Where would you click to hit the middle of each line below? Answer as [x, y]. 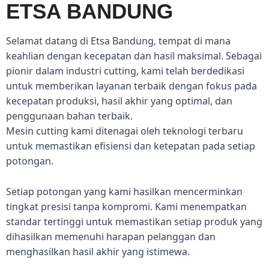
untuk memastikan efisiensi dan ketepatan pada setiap [131, 146]
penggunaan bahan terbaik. [69, 116]
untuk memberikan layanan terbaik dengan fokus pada [131, 86]
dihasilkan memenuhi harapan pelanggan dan [111, 236]
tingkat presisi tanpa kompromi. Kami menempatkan [126, 206]
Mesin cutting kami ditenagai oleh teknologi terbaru [125, 131]
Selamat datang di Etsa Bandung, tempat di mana [118, 41]
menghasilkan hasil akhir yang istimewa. [98, 251]
